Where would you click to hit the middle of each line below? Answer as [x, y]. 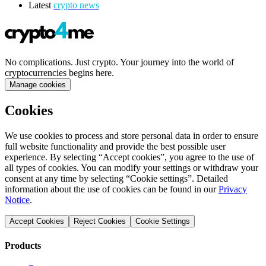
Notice [17, 200]
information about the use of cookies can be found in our [112, 189]
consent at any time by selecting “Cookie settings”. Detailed [116, 179]
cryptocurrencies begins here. [59, 73]
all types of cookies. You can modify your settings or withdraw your [132, 168]
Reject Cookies [100, 221]
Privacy [233, 189]
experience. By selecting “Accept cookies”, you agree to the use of [129, 157]
